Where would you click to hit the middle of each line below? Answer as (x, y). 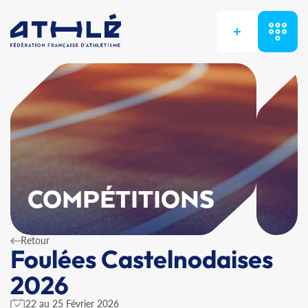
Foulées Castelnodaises (142, 259)
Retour (35, 240)
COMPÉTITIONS (121, 201)
